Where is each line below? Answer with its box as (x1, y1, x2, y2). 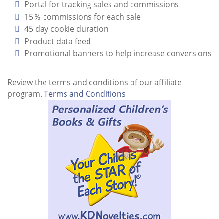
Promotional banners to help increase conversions (24, 48, 212, 59)
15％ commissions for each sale (24, 11, 141, 22)
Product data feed (24, 36, 91, 46)
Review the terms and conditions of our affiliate (7, 77, 182, 88)
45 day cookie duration (24, 23, 109, 34)
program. (7, 88, 44, 99)
